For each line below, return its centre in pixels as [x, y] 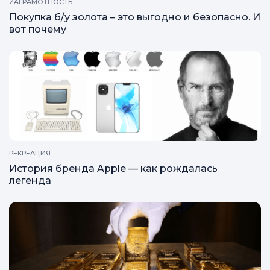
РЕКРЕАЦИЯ [30, 153]
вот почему [38, 29]
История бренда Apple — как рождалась [113, 168]
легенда [30, 181]
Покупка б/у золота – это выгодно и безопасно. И [135, 17]
